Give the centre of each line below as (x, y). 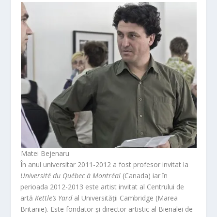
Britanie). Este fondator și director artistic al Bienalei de (107, 209)
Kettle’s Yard (54, 198)
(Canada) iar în (144, 176)
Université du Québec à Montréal (71, 176)
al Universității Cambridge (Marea (125, 198)
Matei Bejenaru (45, 154)
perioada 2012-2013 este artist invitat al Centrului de (102, 187)
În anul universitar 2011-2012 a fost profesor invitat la (105, 165)
